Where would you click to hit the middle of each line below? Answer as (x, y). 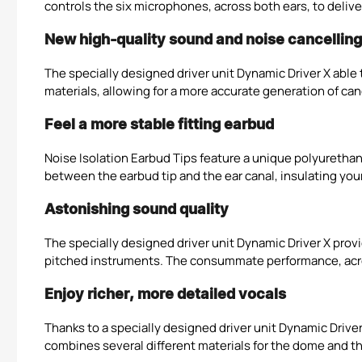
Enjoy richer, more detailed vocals (165, 295)
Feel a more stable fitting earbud (159, 125)
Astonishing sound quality (137, 210)
